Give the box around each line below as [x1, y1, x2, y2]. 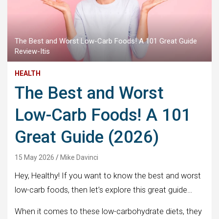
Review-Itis [15, 46, 50, 56]
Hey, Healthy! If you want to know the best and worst [15, 171, 201, 180]
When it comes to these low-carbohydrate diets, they [15, 206, 202, 216]
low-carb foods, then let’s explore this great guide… [15, 185, 193, 195]
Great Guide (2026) [15, 127, 159, 147]
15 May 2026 [15, 153, 54, 161]
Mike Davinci [60, 153, 98, 161]
